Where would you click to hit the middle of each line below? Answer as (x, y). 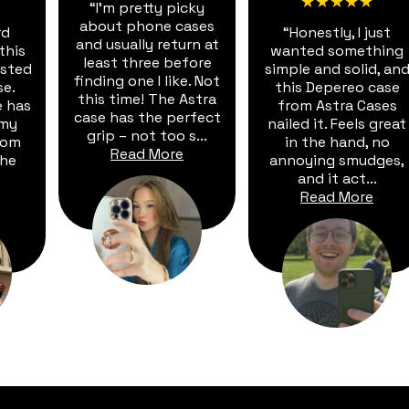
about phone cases (147, 25)
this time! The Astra (147, 98)
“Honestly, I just (337, 31)
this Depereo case (337, 86)
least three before (147, 61)
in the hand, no (337, 141)
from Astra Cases (337, 104)
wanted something (337, 49)
